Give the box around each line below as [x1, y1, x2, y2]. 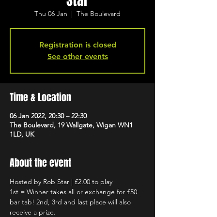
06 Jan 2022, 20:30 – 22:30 [10, 111, 87, 120]
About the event [10, 155, 71, 170]
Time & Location [10, 90, 71, 105]
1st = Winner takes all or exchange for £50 [10, 187, 139, 196]
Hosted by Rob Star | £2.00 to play [10, 177, 112, 186]
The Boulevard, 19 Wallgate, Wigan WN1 [10, 121, 133, 129]
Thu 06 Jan [34, 9, 67, 18]
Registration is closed [39, 40, 116, 49]
